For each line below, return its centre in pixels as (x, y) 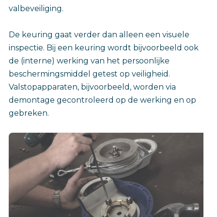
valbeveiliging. (36, 8)
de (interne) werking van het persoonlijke (89, 61)
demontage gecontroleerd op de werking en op (102, 100)
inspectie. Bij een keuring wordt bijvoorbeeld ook (104, 47)
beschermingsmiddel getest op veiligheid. (89, 74)
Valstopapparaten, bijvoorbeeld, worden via (92, 87)
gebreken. (29, 113)
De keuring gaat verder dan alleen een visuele (99, 34)
